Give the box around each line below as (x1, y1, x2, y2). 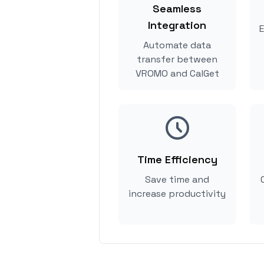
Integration (148, 18, 206, 32)
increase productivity (128, 187, 226, 200)
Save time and (145, 173, 209, 186)
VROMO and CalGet (135, 67, 219, 80)
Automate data (143, 39, 211, 51)
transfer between (137, 53, 217, 65)
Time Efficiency (137, 153, 217, 166)
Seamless (153, 2, 202, 15)
